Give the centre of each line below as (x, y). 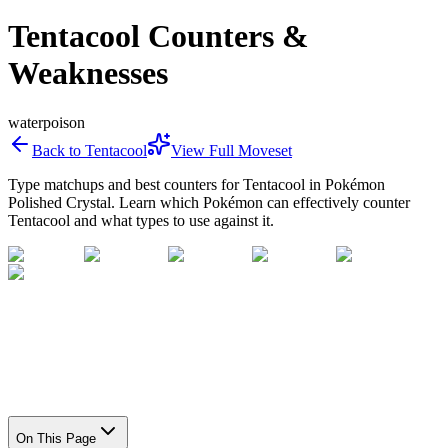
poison (64, 122)
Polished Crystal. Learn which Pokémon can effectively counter (209, 202)
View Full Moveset (231, 150)
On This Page (56, 438)
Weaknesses (88, 73)
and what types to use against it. (172, 220)
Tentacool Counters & (158, 36)
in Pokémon (345, 184)
